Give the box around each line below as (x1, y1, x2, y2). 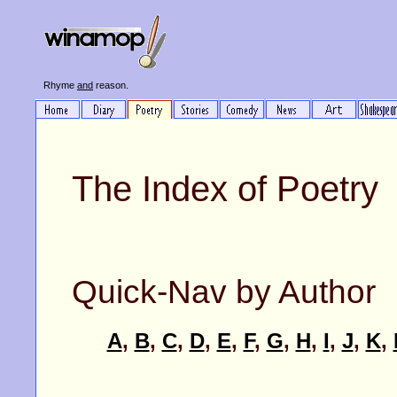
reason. (93, 80, 128, 90)
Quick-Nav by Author (72, 274, 376, 310)
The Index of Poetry (72, 169, 378, 208)
